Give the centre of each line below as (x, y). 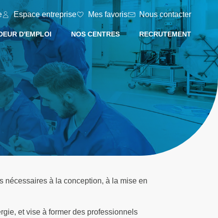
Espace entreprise (45, 14)
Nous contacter (165, 14)
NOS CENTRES (95, 34)
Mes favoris (108, 14)
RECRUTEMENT (165, 34)
